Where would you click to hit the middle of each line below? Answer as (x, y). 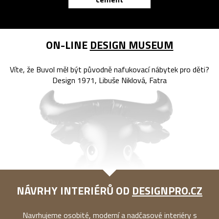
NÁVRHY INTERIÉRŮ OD (74, 191)
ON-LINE (68, 45)
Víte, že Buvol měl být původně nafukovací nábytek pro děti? (109, 70)
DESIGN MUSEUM (131, 45)
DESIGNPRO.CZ (167, 191)
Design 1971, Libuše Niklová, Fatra (109, 80)
